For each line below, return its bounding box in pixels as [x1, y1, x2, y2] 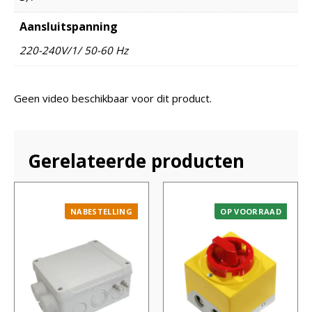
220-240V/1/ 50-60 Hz [19, 42, 128, 57]
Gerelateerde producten [28, 148, 244, 173]
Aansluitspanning [19, 18, 118, 34]
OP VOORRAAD [220, 205, 281, 217]
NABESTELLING [70, 205, 132, 217]
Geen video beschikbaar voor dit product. [14, 91, 212, 105]
